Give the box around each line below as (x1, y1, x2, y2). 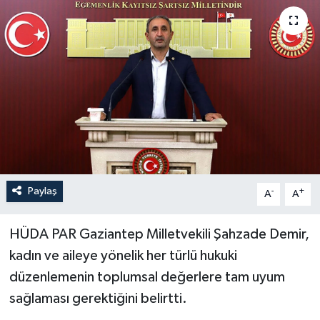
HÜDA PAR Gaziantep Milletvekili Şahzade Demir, (9, 226, 309, 241)
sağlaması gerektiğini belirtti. (9, 291, 187, 306)
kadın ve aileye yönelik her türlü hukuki (9, 248, 237, 263)
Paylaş (27, 185, 57, 196)
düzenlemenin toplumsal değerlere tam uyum (9, 269, 285, 284)
